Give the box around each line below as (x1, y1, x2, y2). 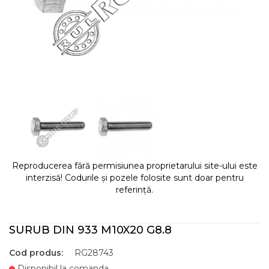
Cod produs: (9, 247, 63, 258)
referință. (116, 184, 153, 195)
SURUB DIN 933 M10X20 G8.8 (9, 223, 172, 237)
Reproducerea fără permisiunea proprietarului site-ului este (11, 160, 258, 171)
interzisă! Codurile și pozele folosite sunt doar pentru (25, 172, 244, 183)
